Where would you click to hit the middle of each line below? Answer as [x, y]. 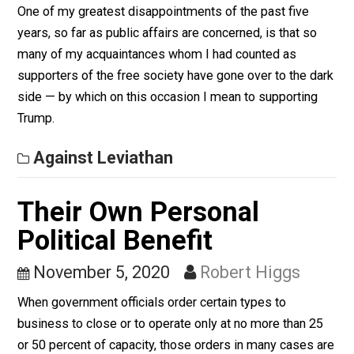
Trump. [40, 288]
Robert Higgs [278, 137]
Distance [79, 101]
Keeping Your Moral [153, 70]
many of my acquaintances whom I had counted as [175, 217]
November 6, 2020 [113, 137]
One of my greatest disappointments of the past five [181, 170]
